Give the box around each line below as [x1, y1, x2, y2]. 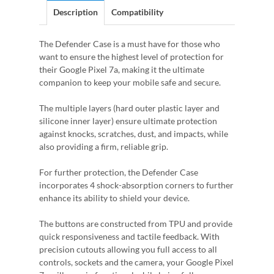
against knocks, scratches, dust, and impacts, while [39, 128, 228, 139]
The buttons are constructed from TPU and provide [39, 218, 232, 229]
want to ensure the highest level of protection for [39, 51, 224, 62]
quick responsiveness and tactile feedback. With [39, 231, 220, 242]
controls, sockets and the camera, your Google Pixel [39, 257, 234, 267]
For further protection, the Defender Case [39, 167, 198, 177]
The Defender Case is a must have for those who [39, 39, 220, 49]
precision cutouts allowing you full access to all [39, 244, 217, 254]
